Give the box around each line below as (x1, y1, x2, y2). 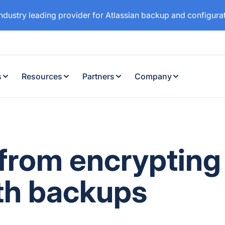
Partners (82, 71, 115, 81)
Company (135, 71, 172, 81)
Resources (22, 71, 62, 81)
